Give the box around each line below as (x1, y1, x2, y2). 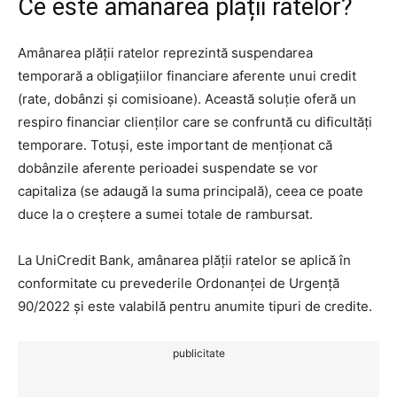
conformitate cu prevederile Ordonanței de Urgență (18, 274, 339, 292)
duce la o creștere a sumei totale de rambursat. (18, 205, 313, 222)
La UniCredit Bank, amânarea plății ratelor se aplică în (18, 251, 351, 269)
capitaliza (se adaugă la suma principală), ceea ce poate (18, 182, 363, 199)
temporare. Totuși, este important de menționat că (18, 136, 332, 153)
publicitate (172, 346, 225, 360)
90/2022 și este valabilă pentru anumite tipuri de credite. (18, 297, 372, 315)
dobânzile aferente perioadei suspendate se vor (18, 159, 318, 176)
